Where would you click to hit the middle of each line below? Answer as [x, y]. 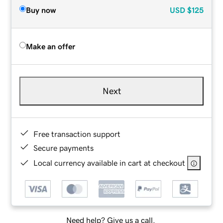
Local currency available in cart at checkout [110, 163]
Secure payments [64, 148]
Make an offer [51, 46]
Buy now [41, 10]
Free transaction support [77, 134]
